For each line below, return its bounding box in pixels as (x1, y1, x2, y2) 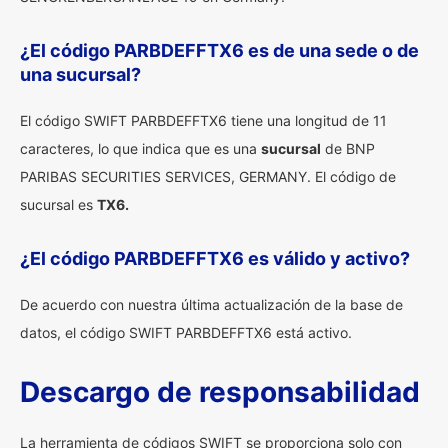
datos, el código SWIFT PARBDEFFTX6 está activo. (20, 324, 352, 341)
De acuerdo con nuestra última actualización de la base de (20, 296, 403, 313)
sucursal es (20, 196, 97, 213)
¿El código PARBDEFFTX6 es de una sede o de (20, 40, 419, 61)
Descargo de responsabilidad (20, 375, 420, 409)
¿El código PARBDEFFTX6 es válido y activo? (20, 248, 410, 269)
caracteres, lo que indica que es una (20, 140, 261, 157)
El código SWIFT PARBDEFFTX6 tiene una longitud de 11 (20, 112, 387, 129)
